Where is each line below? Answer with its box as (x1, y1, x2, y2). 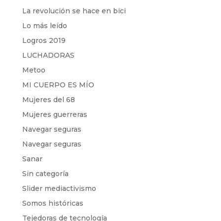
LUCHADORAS (22, 51, 74, 60)
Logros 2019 (22, 36, 66, 45)
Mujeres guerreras (22, 110, 87, 119)
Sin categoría (22, 169, 69, 178)
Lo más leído (22, 21, 67, 30)
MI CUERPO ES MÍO (22, 80, 94, 89)
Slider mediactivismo (22, 184, 96, 193)
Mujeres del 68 (22, 95, 75, 104)
